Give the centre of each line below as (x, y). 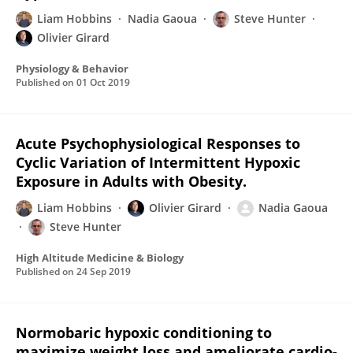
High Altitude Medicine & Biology (100, 258)
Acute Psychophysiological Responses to (158, 143)
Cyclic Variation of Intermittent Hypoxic (158, 162)
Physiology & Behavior (72, 69)
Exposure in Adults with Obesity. (131, 181)
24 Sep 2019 (104, 271)
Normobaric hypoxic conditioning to (144, 333)
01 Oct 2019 (103, 82)
